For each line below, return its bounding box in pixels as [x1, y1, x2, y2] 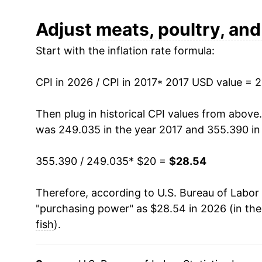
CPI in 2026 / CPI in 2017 [35, 75, 157, 88]
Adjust [35, 18, 96, 40]
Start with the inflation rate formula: [35, 44, 215, 57]
